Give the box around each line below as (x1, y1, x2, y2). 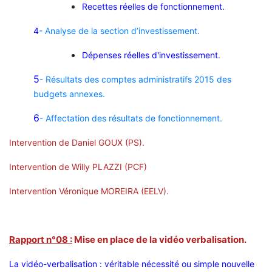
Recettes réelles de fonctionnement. (82, 1, 225, 12)
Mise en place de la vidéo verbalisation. (72, 234, 246, 246)
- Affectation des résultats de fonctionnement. (39, 113, 222, 124)
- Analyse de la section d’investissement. (39, 25, 200, 36)
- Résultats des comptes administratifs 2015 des (39, 74, 231, 85)
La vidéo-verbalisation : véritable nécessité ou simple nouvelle (9, 259, 254, 270)
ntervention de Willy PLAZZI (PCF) (12, 161, 147, 172)
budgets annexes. (33, 89, 105, 100)
